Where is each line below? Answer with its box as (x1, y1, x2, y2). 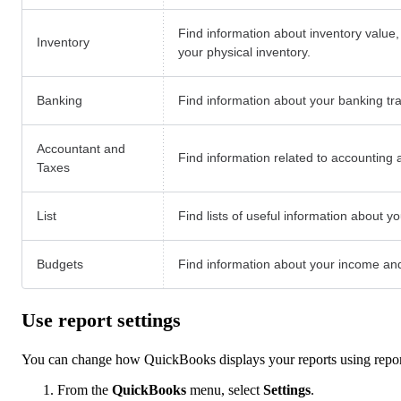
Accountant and (37, 141, 125, 157)
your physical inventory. (178, 45, 311, 60)
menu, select (186, 381, 263, 397)
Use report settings (21, 309, 181, 332)
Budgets (37, 257, 83, 272)
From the (57, 381, 112, 397)
